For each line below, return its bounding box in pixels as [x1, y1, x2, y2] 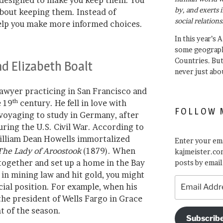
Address [174, 187, 201, 196]
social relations [174, 16, 222, 25]
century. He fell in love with [18, 98, 126, 108]
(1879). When [83, 145, 135, 156]
